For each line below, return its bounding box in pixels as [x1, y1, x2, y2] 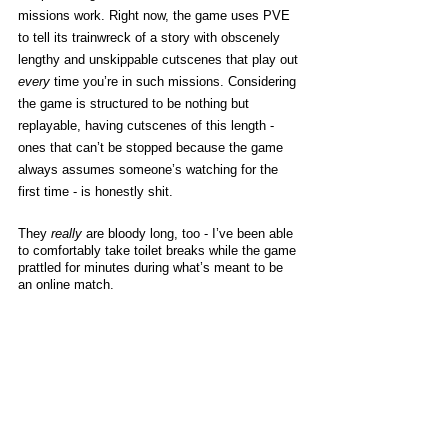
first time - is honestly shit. [18, 184, 177, 199]
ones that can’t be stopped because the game [18, 140, 287, 155]
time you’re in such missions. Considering [50, 74, 300, 89]
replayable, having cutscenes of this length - [18, 118, 278, 133]
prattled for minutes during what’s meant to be [18, 260, 287, 275]
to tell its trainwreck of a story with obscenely [18, 30, 284, 45]
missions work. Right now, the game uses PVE [18, 8, 294, 23]
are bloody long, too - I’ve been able [82, 226, 297, 241]
